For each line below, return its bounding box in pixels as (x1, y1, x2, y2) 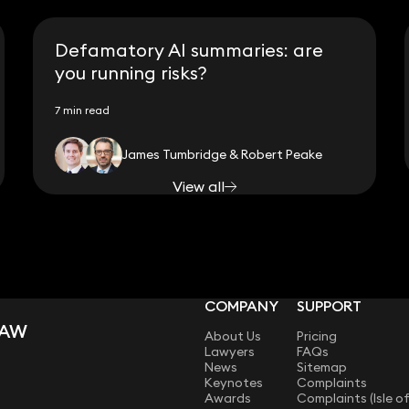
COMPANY (204, 297, 278, 316)
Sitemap (297, 359, 348, 376)
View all (172, 177, 225, 196)
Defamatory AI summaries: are (54, 37, 323, 61)
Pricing (297, 328, 338, 345)
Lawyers (204, 343, 255, 361)
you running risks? (54, 60, 207, 84)
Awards (204, 390, 251, 407)
